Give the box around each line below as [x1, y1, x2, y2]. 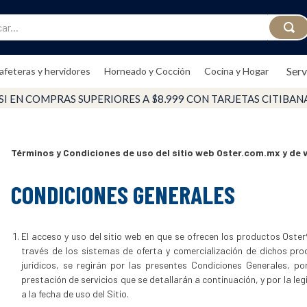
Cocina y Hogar [204, 65, 269, 77]
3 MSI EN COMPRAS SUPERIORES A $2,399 [66, 93, 271, 105]
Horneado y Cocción [103, 65, 191, 77]
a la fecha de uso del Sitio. [21, 287, 129, 299]
